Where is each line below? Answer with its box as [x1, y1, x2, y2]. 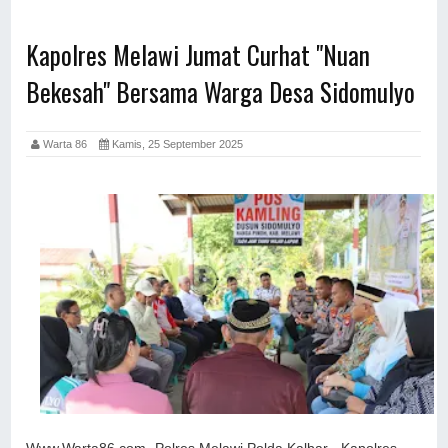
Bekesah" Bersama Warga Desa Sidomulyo [26, 72, 416, 110]
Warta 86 [40, 137, 100, 150]
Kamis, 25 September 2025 [109, 137, 244, 150]
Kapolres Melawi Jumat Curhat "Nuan [26, 35, 371, 73]
